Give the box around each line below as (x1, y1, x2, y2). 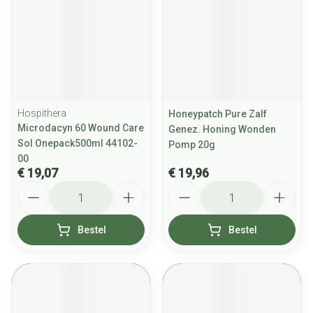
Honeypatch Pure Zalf (168, 108, 267, 119)
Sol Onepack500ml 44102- (17, 138, 138, 149)
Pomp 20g (168, 139, 215, 150)
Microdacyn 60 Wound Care (17, 122, 144, 133)
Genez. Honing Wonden (168, 124, 276, 135)
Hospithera (17, 108, 66, 119)
